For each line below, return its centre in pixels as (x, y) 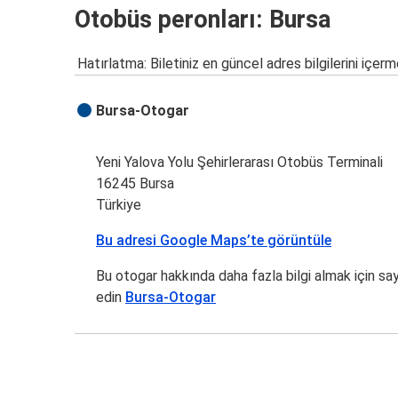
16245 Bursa (135, 184)
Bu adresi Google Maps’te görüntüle (214, 241)
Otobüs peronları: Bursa (203, 19)
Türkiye (119, 205)
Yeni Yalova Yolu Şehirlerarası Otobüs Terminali (240, 163)
